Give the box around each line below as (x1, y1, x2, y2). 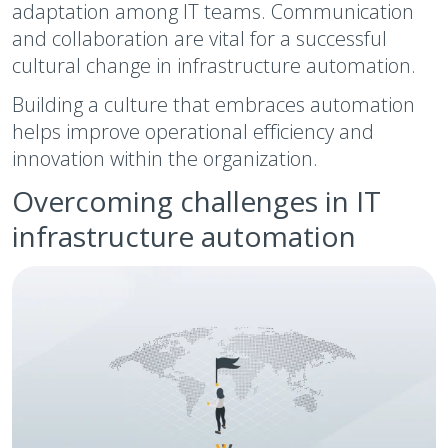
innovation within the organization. (12, 145, 318, 172)
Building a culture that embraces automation (12, 91, 415, 118)
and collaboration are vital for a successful (12, 25, 387, 52)
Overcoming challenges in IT (12, 182, 381, 220)
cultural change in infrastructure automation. (12, 52, 416, 79)
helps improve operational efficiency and (12, 118, 374, 145)
